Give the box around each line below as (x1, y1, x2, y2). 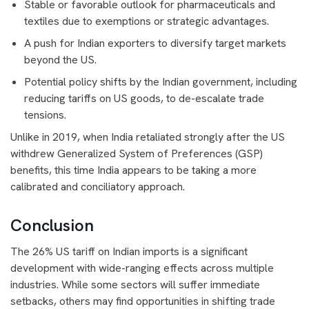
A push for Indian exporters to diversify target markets (24, 36, 286, 50)
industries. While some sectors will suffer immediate (10, 277, 260, 292)
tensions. (24, 108, 66, 122)
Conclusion (10, 215, 94, 236)
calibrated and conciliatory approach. (10, 179, 185, 194)
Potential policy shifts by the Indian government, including (24, 74, 297, 89)
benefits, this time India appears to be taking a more (10, 163, 257, 177)
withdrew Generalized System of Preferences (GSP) (10, 146, 263, 161)
